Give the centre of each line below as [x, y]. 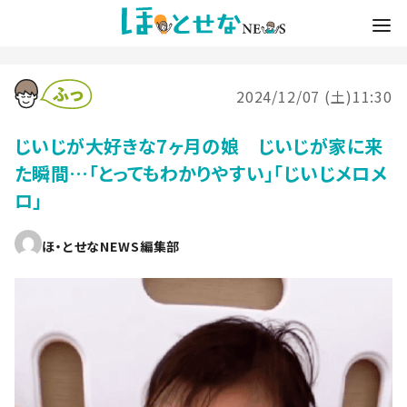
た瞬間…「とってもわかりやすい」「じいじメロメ [201, 173]
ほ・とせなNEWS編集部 [111, 246]
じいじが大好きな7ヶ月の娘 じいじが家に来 [199, 145]
